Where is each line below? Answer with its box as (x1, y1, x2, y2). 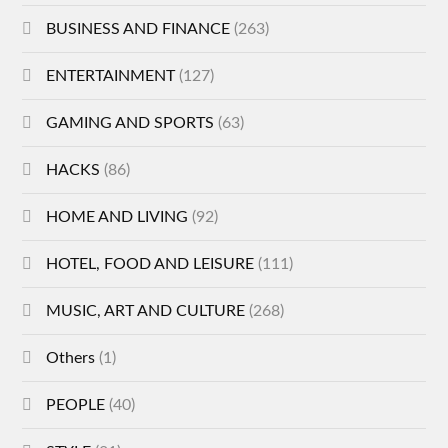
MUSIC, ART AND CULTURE (46, 303, 246, 320)
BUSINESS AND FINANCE (46, 21, 231, 38)
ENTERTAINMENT (46, 68, 176, 85)
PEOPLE (46, 397, 106, 414)
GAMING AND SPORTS (46, 115, 215, 132)
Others (46, 350, 96, 367)
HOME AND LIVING (46, 209, 189, 226)
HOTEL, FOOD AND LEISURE (46, 256, 255, 273)
